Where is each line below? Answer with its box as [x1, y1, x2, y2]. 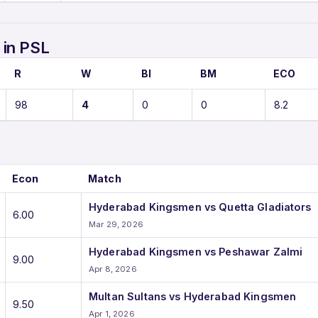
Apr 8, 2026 [89, 263, 137, 274]
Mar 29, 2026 [89, 219, 143, 229]
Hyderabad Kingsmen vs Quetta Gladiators [89, 200, 311, 213]
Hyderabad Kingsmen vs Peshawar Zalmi [89, 245, 303, 258]
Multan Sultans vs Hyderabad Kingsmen [89, 290, 297, 302]
